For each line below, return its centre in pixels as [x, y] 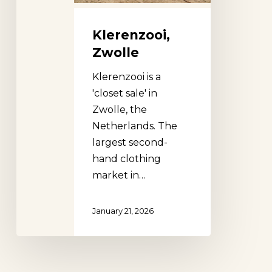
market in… [119, 175]
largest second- [130, 142]
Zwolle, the [119, 109]
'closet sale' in [124, 93]
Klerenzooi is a [126, 76]
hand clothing [126, 158]
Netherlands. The [134, 126]
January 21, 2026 [123, 210]
